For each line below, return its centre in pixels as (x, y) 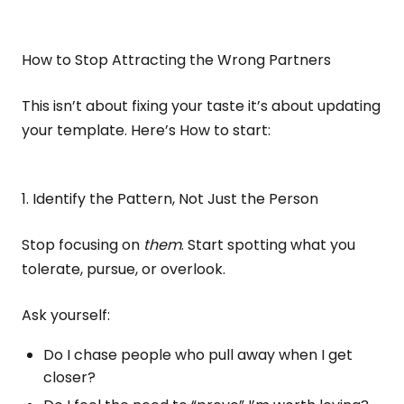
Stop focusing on (83, 245)
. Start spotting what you (268, 245)
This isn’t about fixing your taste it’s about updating (201, 106)
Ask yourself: (66, 315)
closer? (69, 377)
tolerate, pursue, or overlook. (124, 269)
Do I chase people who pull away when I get (198, 355)
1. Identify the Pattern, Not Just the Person (170, 199)
